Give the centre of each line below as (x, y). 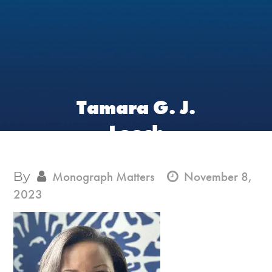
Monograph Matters (104, 176)
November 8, (219, 176)
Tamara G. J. (136, 108)
